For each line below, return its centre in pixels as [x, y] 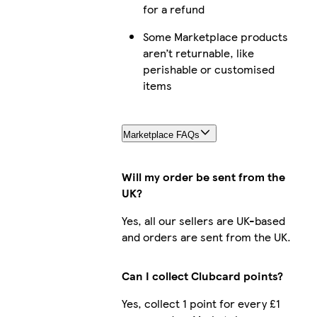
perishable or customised [208, 69]
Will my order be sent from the [203, 176]
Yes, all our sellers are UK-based [203, 220]
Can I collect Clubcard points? [202, 275]
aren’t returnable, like [198, 52]
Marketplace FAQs [161, 134]
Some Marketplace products [215, 36]
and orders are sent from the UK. [206, 236]
